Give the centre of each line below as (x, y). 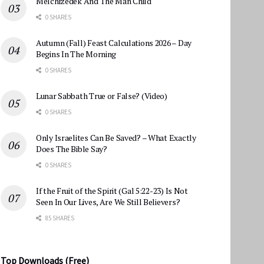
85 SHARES (59, 218)
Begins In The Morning (76, 54)
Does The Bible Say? (72, 148)
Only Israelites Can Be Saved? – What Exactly (116, 137)
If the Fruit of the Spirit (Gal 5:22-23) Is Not (112, 190)
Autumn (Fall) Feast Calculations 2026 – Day (114, 42)
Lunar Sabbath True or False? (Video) (102, 95)
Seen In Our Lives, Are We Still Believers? (108, 202)
